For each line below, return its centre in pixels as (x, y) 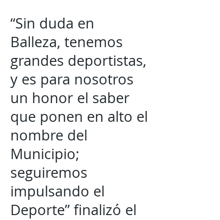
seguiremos (49, 172)
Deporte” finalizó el (73, 210)
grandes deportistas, (78, 60)
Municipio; (45, 154)
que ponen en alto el (79, 116)
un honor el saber (70, 98)
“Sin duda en (52, 23)
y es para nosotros (72, 79)
